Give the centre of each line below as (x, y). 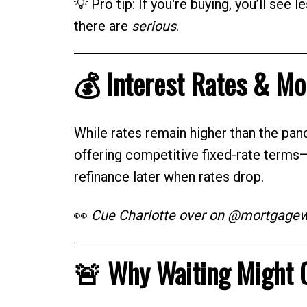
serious (153, 26)
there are (102, 26)
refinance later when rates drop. (169, 177)
